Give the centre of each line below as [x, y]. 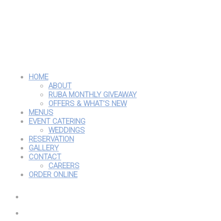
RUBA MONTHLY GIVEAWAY [92, 95]
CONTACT [45, 157]
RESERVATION [51, 139]
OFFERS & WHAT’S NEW [88, 104]
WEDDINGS [67, 130]
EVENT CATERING [57, 121]
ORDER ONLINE [53, 175]
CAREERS [64, 166]
